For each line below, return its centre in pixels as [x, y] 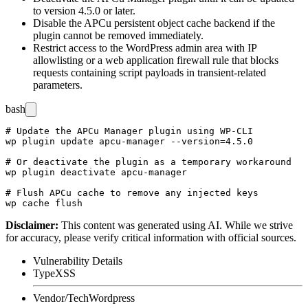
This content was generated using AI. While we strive [177, 225]
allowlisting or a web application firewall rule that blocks [156, 60]
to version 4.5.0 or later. [84, 10]
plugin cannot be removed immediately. [118, 35]
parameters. [58, 85]
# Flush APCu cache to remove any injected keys [132, 192]
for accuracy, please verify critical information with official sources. [151, 237]
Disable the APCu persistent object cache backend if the [154, 23]
